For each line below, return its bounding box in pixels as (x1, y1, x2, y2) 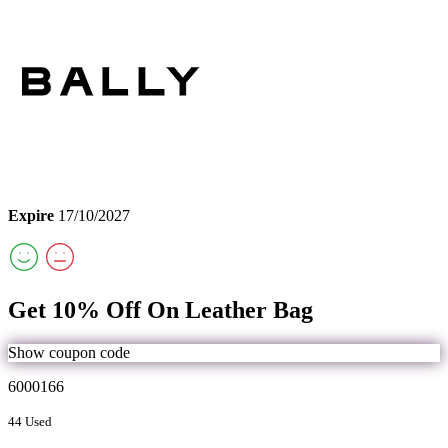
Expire (8, 207, 54, 225)
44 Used (8, 414, 52, 430)
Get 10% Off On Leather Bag (8, 297, 313, 324)
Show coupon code (8, 344, 130, 362)
